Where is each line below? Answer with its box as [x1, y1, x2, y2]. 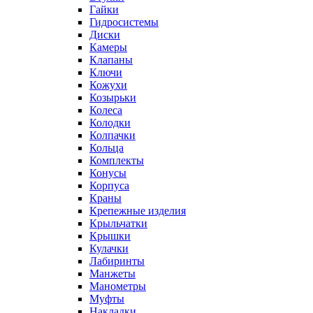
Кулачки [89, 242, 129, 254]
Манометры [89, 280, 146, 292]
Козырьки [89, 92, 136, 103]
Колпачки [89, 129, 136, 141]
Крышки [89, 230, 131, 242]
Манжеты [89, 268, 136, 279]
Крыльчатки [89, 217, 147, 229]
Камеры [89, 41, 127, 53]
